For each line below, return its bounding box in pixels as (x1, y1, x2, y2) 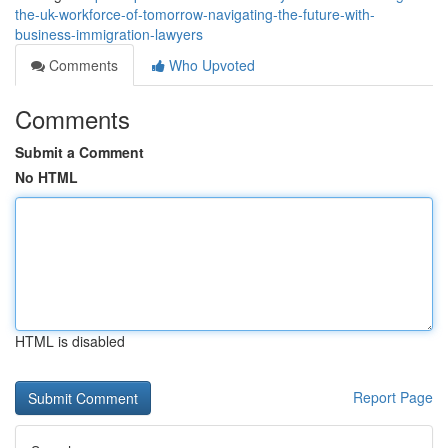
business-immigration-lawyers (15, 24, 203, 44)
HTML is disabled (15, 331, 125, 351)
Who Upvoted (165, 55, 255, 75)
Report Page (353, 387, 433, 407)
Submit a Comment (15, 142, 144, 162)
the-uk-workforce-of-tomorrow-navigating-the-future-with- (15, 4, 375, 24)
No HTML (15, 167, 78, 187)
